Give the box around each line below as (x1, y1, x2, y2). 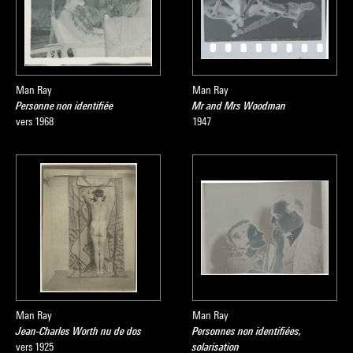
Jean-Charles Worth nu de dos (16, 325, 142, 337)
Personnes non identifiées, (192, 325, 302, 337)
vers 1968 (16, 115, 54, 128)
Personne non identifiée (16, 99, 113, 112)
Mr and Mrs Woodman (192, 99, 286, 112)
